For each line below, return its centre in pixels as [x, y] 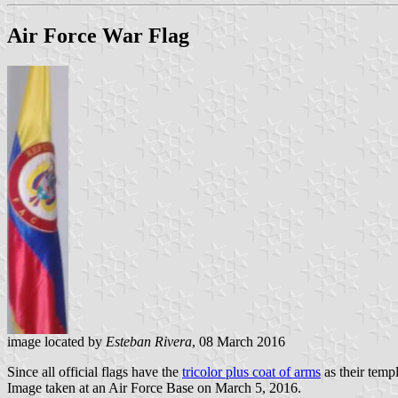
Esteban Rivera [149, 342]
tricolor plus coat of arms [251, 372]
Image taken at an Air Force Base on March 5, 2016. [154, 388]
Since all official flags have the [95, 372]
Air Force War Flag [98, 36]
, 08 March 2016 [239, 342]
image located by [56, 342]
